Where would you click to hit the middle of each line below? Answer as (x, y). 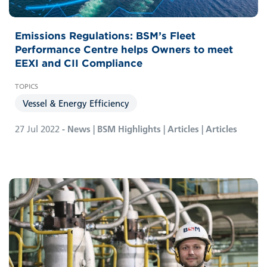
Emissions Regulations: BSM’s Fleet (105, 36)
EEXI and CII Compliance (79, 63)
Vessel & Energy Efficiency (76, 103)
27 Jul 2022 (37, 129)
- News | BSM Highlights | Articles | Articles (148, 129)
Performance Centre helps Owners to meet (124, 50)
